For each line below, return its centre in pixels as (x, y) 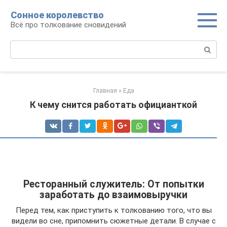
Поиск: (22, 46)
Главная (105, 91)
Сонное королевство (57, 15)
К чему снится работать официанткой (113, 105)
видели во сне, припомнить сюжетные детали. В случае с (113, 221)
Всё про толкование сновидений (68, 25)
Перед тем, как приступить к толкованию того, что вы (113, 210)
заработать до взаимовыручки (113, 195)
